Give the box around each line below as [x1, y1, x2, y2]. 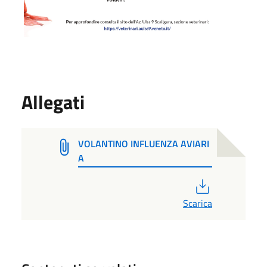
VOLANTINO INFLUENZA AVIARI [78, 136, 210, 151]
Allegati [21, 87, 85, 116]
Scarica [183, 195, 212, 210]
